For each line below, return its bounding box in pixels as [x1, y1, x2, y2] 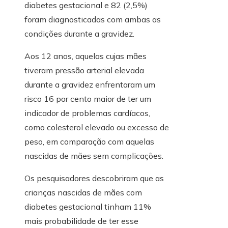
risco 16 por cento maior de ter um [24, 94, 151, 104]
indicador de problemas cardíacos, [24, 108, 150, 119]
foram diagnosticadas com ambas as [24, 14, 161, 25]
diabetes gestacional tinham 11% [24, 202, 151, 212]
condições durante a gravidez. [24, 28, 134, 39]
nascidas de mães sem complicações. [24, 151, 163, 161]
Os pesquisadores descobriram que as [24, 173, 164, 184]
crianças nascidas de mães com [24, 187, 142, 198]
